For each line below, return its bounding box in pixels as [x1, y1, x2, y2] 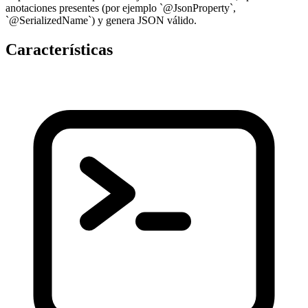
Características [5, 41, 113, 59]
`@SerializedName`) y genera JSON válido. [5, 14, 197, 27]
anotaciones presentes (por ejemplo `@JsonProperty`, [5, 2, 236, 14]
